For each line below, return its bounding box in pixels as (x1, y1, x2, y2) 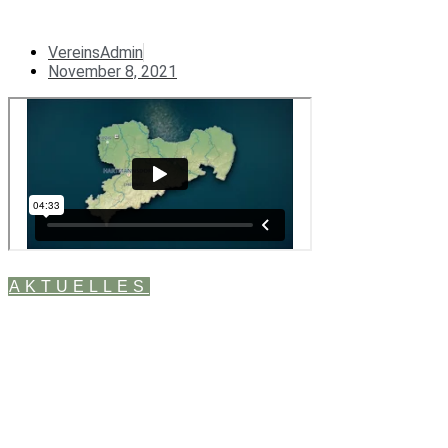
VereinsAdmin (48, 43, 143, 62)
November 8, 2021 (48, 62, 177, 81)
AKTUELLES (9, 278, 149, 295)
